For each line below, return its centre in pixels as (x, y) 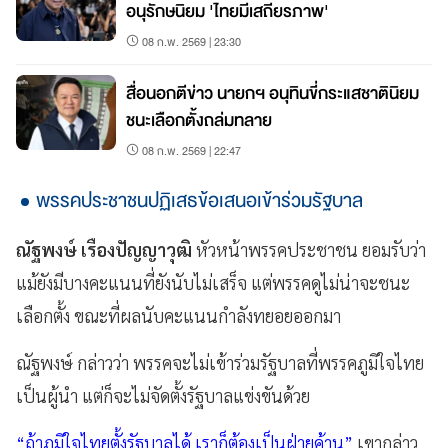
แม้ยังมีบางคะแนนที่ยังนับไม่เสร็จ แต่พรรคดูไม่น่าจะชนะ (213, 282)
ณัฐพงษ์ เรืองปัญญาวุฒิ (104, 249)
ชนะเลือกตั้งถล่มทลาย (199, 120)
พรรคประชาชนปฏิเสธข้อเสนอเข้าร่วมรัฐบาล (199, 200)
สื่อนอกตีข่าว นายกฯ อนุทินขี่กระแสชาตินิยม (272, 93)
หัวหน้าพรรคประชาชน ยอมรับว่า (309, 249)
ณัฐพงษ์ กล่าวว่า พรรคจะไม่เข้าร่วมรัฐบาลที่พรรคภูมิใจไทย (220, 362)
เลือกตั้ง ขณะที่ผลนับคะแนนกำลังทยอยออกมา (178, 315)
